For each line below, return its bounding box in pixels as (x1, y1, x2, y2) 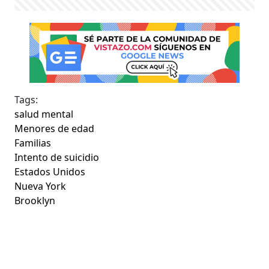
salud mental (14, 107, 74, 121)
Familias (14, 136, 52, 150)
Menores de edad (14, 122, 95, 136)
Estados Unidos (14, 165, 86, 179)
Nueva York (14, 180, 67, 193)
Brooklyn (14, 194, 56, 208)
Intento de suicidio (14, 151, 100, 165)
